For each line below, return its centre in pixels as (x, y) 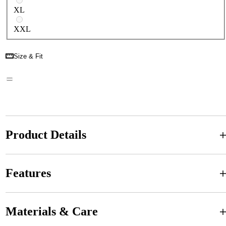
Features (28, 173)
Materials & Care (51, 212)
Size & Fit (28, 56)
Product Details (46, 135)
